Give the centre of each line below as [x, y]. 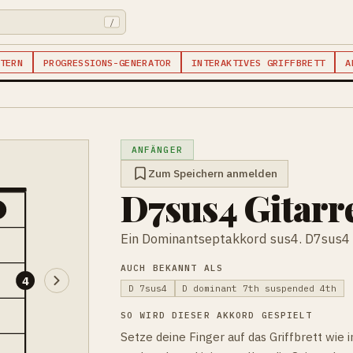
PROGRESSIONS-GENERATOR [108, 62]
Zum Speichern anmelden [212, 174]
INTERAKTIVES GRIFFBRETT [258, 62]
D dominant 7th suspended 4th [260, 288]
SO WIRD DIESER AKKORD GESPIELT [217, 315]
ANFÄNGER [157, 149]
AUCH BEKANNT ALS [172, 268]
